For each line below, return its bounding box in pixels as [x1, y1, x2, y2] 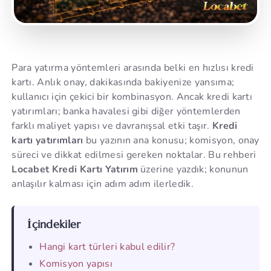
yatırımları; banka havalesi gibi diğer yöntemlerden [11, 104, 241, 118]
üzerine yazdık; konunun [137, 162, 249, 176]
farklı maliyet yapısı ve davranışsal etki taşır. [11, 119, 212, 132]
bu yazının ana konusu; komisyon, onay [83, 133, 260, 147]
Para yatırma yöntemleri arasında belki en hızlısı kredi [11, 60, 254, 74]
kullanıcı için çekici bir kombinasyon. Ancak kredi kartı [11, 90, 253, 103]
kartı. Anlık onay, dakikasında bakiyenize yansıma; [11, 75, 235, 89]
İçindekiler [27, 217, 81, 231]
